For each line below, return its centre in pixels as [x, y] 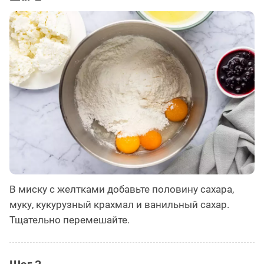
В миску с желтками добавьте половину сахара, [122, 189]
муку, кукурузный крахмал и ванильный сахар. [119, 205]
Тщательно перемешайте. [70, 220]
